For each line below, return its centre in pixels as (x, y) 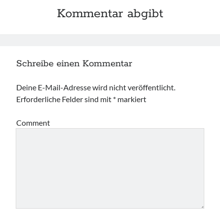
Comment (33, 123)
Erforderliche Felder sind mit (65, 99)
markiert (131, 99)
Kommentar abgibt (110, 14)
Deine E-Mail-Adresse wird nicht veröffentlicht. (96, 87)
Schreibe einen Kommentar (74, 64)
